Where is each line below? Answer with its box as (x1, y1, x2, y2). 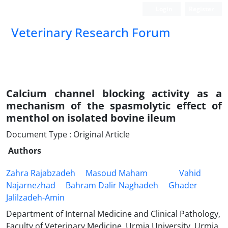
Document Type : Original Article (6, 129, 130, 140)
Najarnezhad (6, 180, 55, 191)
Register (189, 5, 214, 13)
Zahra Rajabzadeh (6, 167, 75, 179)
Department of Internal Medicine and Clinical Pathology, (6, 208, 220, 219)
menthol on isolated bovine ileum (6, 111, 176, 125)
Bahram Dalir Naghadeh (66, 180, 158, 191)
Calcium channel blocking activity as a (6, 87, 222, 100)
